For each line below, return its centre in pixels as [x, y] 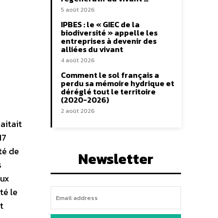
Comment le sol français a [110, 75]
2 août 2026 [78, 111]
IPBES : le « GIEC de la [100, 25]
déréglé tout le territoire [108, 92]
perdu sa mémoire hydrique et [118, 83]
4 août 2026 [78, 61]
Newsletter [116, 159]
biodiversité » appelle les [109, 33]
